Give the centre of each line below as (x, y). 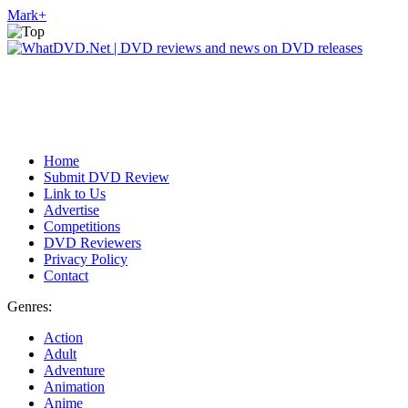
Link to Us (75, 194)
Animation (74, 387)
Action (63, 337)
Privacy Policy (86, 259)
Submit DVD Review (107, 177)
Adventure (74, 370)
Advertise (71, 210)
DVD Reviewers (92, 243)
